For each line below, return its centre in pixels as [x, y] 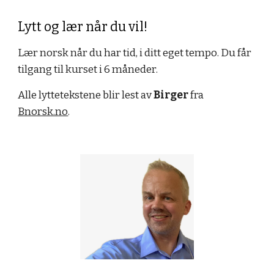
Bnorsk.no [43, 112]
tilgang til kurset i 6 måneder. [88, 69]
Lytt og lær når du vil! [83, 27]
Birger [171, 95]
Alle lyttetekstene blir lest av [86, 95]
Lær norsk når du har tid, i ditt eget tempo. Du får [135, 53]
